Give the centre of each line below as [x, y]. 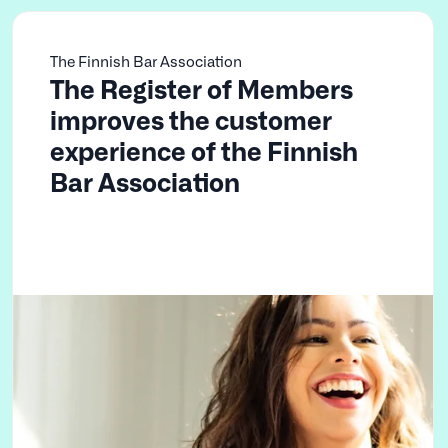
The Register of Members [201, 87]
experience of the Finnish [203, 149]
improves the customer [190, 118]
